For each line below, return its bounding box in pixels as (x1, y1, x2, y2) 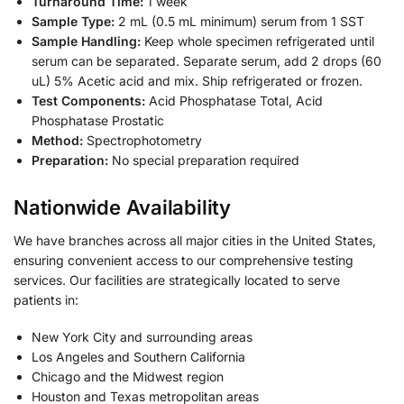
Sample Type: (32, 13, 115, 29)
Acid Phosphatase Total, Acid (145, 92, 323, 108)
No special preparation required (108, 151, 299, 168)
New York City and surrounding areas (32, 329, 252, 345)
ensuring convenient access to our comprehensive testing (14, 252, 353, 268)
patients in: (14, 291, 78, 308)
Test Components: (32, 92, 145, 108)
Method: (32, 132, 83, 148)
